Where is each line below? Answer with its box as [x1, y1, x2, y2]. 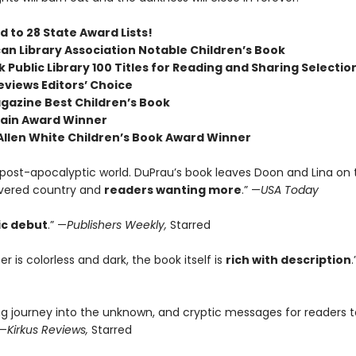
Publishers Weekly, [66, 217, 167, 233]
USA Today [260, 182, 319, 198]
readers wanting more [103, 182, 242, 198]
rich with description [225, 252, 351, 268]
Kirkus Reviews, [6, 322, 88, 338]
